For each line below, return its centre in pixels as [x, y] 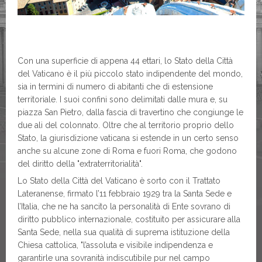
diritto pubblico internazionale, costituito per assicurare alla [129, 220]
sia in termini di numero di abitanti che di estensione [115, 87]
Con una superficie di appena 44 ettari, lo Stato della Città [125, 61]
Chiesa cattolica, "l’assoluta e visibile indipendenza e [115, 245]
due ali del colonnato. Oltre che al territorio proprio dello [126, 125]
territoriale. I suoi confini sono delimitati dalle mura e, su [123, 100]
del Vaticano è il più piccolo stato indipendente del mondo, [130, 74]
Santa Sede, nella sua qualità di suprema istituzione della [124, 232]
